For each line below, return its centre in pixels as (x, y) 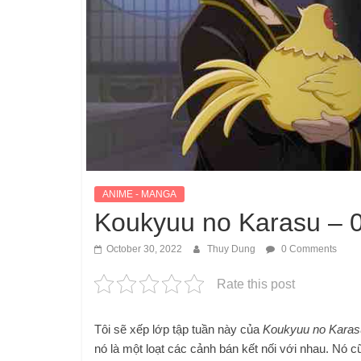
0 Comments (308, 249)
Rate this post (256, 284)
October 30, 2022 (144, 249)
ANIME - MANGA (139, 194)
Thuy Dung (232, 249)
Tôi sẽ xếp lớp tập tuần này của (178, 329)
